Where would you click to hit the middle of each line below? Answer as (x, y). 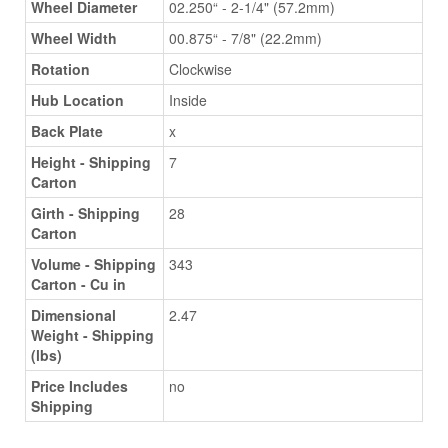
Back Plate (67, 130)
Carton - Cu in (78, 283)
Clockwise (200, 68)
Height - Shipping (91, 161)
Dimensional (73, 314)
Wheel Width (74, 37)
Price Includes (79, 385)
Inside (188, 99)
